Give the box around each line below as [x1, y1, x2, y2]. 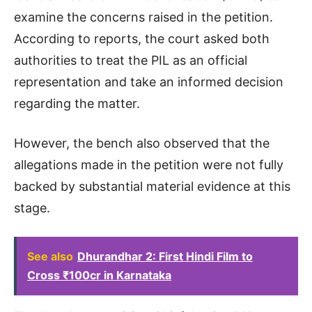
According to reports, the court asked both [14, 31, 270, 46]
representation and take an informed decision [14, 74, 283, 89]
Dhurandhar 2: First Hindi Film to [77, 249, 253, 263]
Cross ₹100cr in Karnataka [27, 267, 171, 282]
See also [27, 249, 73, 263]
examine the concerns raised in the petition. [14, 9, 273, 24]
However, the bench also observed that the [14, 135, 270, 150]
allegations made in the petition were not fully [14, 157, 283, 172]
